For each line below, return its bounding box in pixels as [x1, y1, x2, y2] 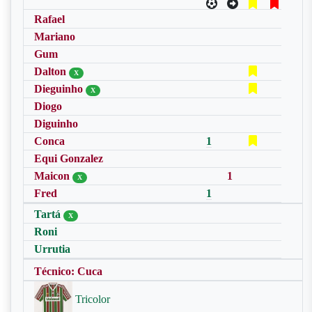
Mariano [34, 31, 75, 42]
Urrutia [34, 243, 70, 255]
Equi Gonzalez [34, 153, 103, 164]
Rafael [34, 13, 65, 25]
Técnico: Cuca [34, 265, 102, 277]
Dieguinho [34, 83, 86, 95]
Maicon [34, 170, 72, 182]
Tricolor [72, 293, 110, 306]
